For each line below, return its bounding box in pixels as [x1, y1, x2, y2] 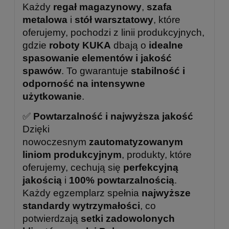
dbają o [111, 39, 149, 51]
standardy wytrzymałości [22, 200, 140, 211]
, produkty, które [122, 149, 192, 160]
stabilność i [131, 65, 185, 76]
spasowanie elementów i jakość [22, 52, 172, 63]
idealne [149, 39, 183, 51]
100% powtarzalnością [69, 174, 174, 186]
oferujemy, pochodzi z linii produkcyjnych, [22, 27, 204, 38]
